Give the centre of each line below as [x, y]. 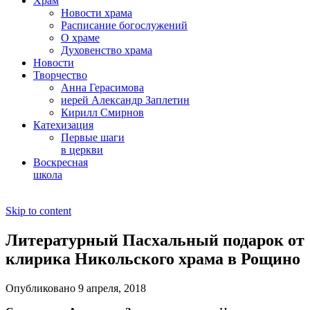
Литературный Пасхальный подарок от [155, 240]
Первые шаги [93, 137]
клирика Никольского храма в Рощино [153, 258]
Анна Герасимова [102, 88]
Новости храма [97, 13]
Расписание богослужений [124, 25]
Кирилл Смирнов [102, 112]
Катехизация [63, 125]
